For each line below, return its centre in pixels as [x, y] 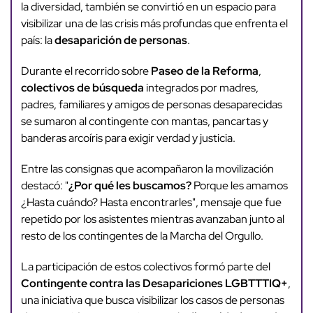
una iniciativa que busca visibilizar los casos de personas [152, 300]
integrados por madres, [201, 88]
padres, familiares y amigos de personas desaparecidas [151, 105]
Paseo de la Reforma [204, 71]
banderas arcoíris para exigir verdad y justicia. [128, 138]
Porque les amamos [239, 186]
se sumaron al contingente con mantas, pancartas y [144, 122]
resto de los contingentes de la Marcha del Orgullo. [142, 236]
